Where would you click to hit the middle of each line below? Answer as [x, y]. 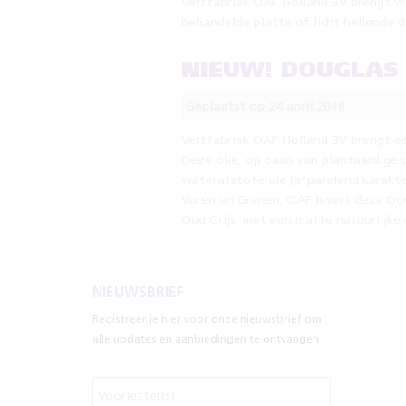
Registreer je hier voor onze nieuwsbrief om [207, 320]
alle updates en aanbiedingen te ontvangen [206, 340]
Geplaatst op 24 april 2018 [265, 107]
